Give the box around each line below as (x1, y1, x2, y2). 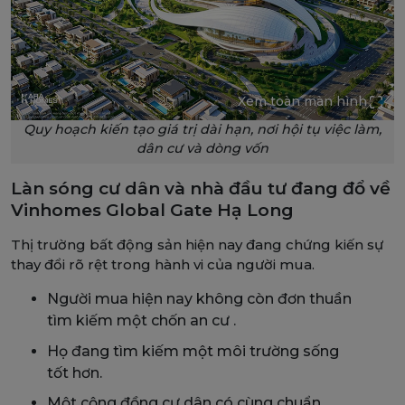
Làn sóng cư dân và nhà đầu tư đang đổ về (11, 178, 391, 200)
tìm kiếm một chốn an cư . (47, 312, 236, 330)
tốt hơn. (47, 363, 102, 381)
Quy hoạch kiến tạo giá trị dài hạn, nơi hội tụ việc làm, (24, 121, 381, 138)
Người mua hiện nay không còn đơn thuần (47, 290, 352, 308)
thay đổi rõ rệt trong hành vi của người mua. (11, 256, 318, 274)
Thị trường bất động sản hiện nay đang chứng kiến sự (11, 236, 383, 254)
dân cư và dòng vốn (137, 140, 268, 157)
